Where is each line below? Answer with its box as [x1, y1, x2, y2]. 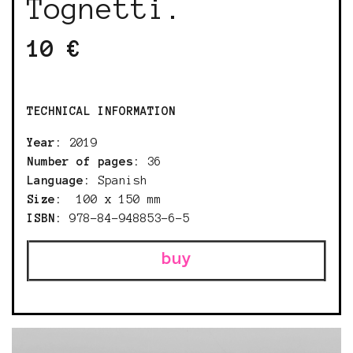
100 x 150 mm [62, 193, 162, 206]
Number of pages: [27, 155, 140, 168]
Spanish [91, 174, 147, 187]
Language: [27, 174, 91, 187]
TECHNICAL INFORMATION [27, 105, 176, 117]
